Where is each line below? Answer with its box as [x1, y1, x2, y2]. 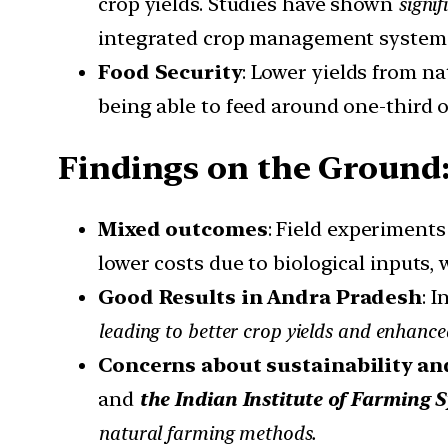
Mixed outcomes [98, 217, 268, 242]
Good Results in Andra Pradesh [98, 285, 423, 310]
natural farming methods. [98, 421, 316, 446]
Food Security [98, 60, 242, 85]
